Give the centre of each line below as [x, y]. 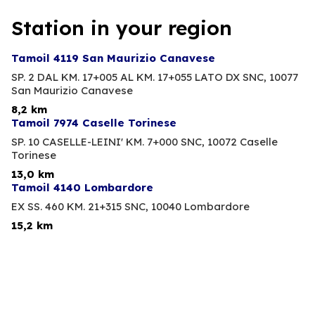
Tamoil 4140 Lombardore [82, 188]
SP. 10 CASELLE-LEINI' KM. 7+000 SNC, [108, 142]
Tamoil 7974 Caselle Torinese [94, 123]
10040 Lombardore [200, 207]
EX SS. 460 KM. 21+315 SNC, [80, 207]
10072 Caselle [243, 142]
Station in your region [122, 28]
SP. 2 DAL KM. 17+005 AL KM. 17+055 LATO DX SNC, [139, 77]
